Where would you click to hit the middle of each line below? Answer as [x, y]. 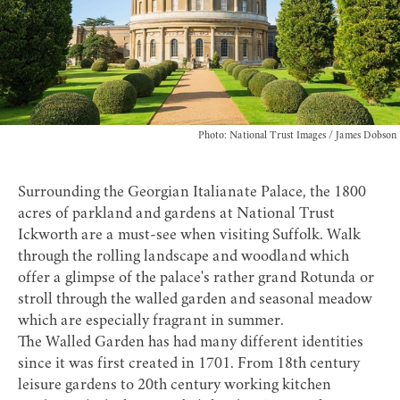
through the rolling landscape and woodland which [183, 258]
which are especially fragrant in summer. [151, 322]
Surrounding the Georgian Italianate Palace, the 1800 [192, 193]
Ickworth [48, 236]
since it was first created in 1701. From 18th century [189, 365]
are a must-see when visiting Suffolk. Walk [219, 236]
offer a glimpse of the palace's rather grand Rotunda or [196, 279]
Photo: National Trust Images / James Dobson [297, 136]
